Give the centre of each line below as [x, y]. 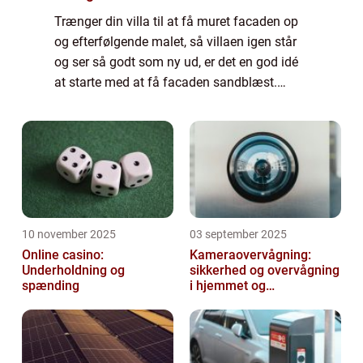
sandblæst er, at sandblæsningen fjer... [164, 123]
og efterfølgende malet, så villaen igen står [175, 42]
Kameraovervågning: [250, 255]
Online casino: [63, 255]
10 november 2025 [69, 235]
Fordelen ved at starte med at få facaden [170, 103]
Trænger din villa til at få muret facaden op [176, 22]
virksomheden [231, 301]
